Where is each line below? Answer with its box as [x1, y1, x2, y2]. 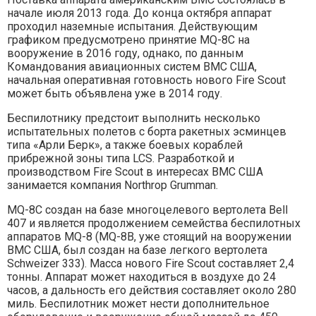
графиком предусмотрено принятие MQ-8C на [7, 32, 250, 47]
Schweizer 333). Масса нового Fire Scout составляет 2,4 [7, 256, 294, 270]
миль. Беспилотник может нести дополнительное [7, 296, 269, 310]
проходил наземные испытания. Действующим [7, 19, 257, 33]
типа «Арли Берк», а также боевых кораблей [7, 138, 243, 152]
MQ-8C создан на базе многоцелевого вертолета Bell [7, 202, 288, 217]
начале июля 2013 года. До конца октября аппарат [7, 6, 272, 20]
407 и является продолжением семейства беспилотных [7, 216, 300, 230]
